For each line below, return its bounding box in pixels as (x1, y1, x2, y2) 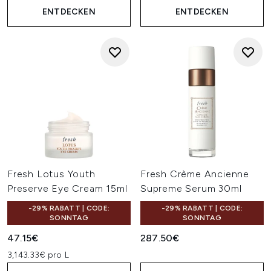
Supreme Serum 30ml (140, 183, 242, 194)
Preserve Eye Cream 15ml (7, 183, 128, 194)
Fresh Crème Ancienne (140, 168, 250, 180)
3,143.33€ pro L (7, 250, 69, 260)
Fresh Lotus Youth (7, 168, 96, 180)
